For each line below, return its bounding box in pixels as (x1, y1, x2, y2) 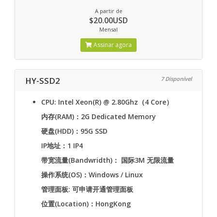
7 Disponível (161, 75, 192, 82)
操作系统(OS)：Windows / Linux (41, 170, 143, 179)
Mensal (99, 26, 118, 33)
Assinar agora (92, 41, 132, 49)
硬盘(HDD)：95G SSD (41, 126, 108, 136)
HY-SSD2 (25, 75, 60, 86)
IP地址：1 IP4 (41, 141, 83, 150)
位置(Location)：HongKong (41, 199, 131, 208)
